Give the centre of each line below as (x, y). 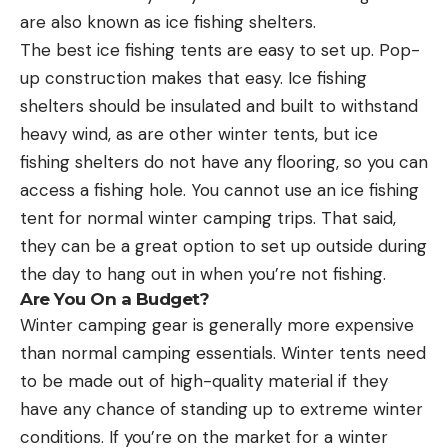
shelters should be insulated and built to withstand (219, 105)
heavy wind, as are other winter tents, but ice (199, 133)
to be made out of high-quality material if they (204, 380)
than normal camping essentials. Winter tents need (223, 352)
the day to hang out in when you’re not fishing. (203, 273)
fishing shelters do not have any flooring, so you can (224, 161)
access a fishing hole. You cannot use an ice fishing (219, 189)
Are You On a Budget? (114, 298)
